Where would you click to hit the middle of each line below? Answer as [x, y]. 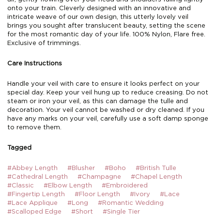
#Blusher [81, 168]
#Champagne [99, 177]
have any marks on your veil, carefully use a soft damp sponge [108, 119]
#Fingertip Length [36, 194]
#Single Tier [121, 212]
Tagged [19, 148]
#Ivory [140, 194]
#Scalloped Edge [34, 212]
